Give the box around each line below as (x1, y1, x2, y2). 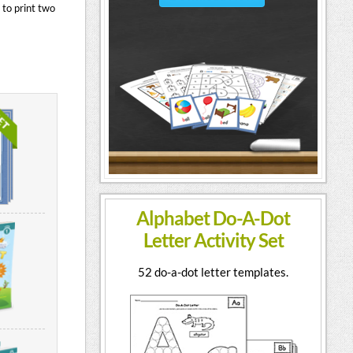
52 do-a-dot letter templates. (138, 266, 289, 280)
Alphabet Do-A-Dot (136, 206, 291, 230)
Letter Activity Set (143, 229, 284, 252)
